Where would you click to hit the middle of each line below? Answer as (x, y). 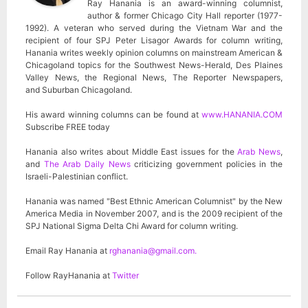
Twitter (125, 275)
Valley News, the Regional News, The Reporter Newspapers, (154, 77)
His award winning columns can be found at (113, 114)
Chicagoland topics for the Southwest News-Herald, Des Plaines (154, 65)
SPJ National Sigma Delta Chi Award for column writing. (132, 225)
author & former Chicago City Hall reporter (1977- (185, 15)
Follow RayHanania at (69, 275)
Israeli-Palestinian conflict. (77, 176)
